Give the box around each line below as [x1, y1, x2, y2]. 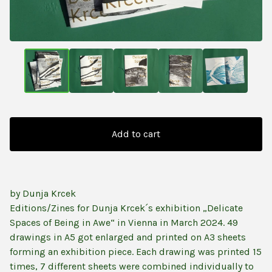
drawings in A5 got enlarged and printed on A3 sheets [10, 231, 246, 243]
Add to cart [112, 128, 160, 140]
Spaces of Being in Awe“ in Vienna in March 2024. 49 [10, 217, 238, 229]
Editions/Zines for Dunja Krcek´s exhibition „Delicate [10, 202, 243, 214]
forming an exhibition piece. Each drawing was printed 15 [10, 246, 262, 258]
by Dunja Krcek [10, 188, 76, 200]
